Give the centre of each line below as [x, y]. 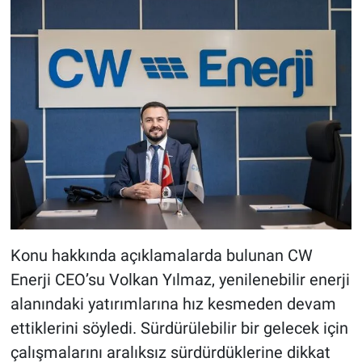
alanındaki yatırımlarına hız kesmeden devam [173, 303]
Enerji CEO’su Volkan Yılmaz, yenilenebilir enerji [180, 279]
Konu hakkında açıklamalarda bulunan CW [161, 255]
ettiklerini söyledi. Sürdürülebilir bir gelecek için [179, 328]
